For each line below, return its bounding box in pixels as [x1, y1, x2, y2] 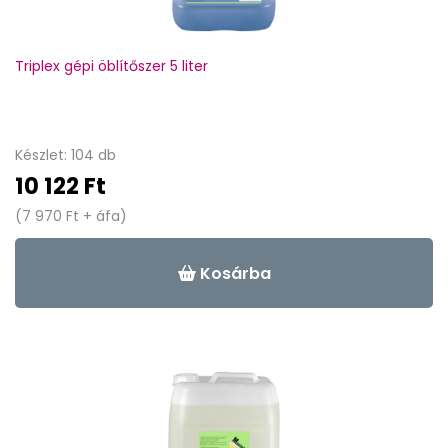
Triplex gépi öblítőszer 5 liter [15, 56, 208, 76]
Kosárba [195, 261, 271, 285]
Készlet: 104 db [15, 145, 116, 165]
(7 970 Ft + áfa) [15, 206, 127, 226]
